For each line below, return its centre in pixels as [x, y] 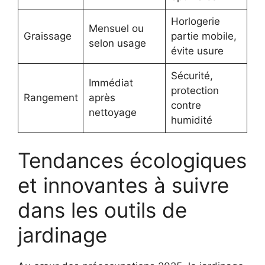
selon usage [117, 43]
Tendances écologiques [132, 161]
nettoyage [112, 112]
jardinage [62, 235]
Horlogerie [195, 21]
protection [195, 90]
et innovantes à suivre [123, 185]
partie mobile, [203, 36]
